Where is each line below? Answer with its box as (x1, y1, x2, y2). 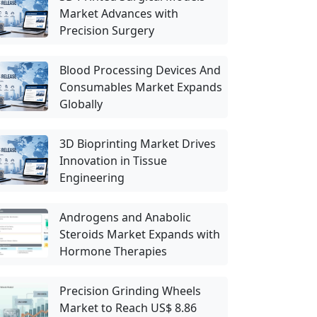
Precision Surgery (59, 23, 154, 38)
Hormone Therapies (59, 243, 167, 259)
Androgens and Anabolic (59, 209, 191, 225)
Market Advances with (59, 6, 178, 21)
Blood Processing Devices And (59, 62, 221, 78)
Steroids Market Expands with (59, 226, 220, 242)
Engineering (59, 170, 125, 185)
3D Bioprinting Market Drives (59, 136, 216, 151)
